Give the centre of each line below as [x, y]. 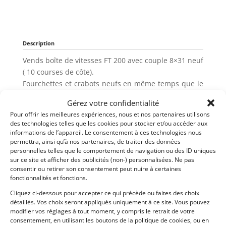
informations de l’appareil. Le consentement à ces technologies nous [106, 132]
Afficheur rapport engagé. [66, 119]
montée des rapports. [59, 142]
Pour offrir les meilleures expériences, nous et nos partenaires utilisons [110, 114]
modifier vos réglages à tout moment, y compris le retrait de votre [102, 211]
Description [38, 43]
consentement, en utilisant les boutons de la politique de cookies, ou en [109, 220]
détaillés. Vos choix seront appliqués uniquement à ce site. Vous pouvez [110, 202]
